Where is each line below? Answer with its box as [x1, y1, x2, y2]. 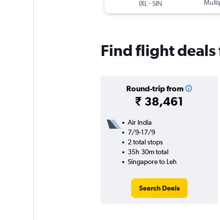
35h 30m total [127, 148, 168, 156]
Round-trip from [126, 84, 184, 93]
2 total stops [127, 138, 163, 146]
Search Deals [138, 184, 180, 192]
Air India [127, 118, 152, 127]
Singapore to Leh [127, 158, 177, 166]
